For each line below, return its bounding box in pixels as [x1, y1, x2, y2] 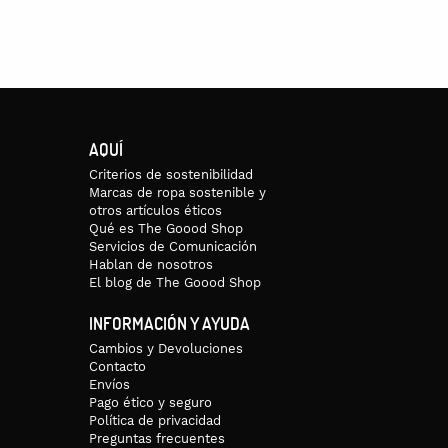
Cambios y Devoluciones [89, 340, 244, 356]
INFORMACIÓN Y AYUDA [89, 311, 251, 335]
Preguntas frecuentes [89, 430, 226, 446]
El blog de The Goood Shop [89, 274, 262, 290]
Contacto [89, 358, 147, 374]
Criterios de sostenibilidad [89, 166, 254, 182]
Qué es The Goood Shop [89, 220, 244, 236]
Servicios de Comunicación [89, 238, 258, 254]
